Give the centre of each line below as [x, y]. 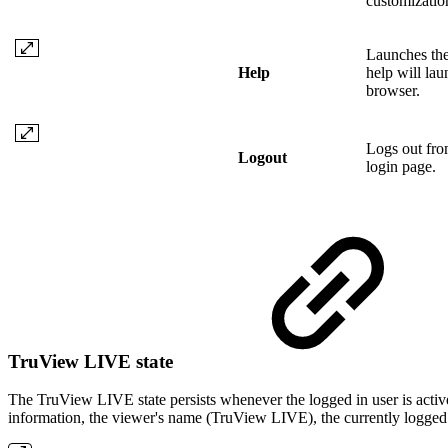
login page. [401, 166]
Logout [262, 157]
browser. [393, 90]
